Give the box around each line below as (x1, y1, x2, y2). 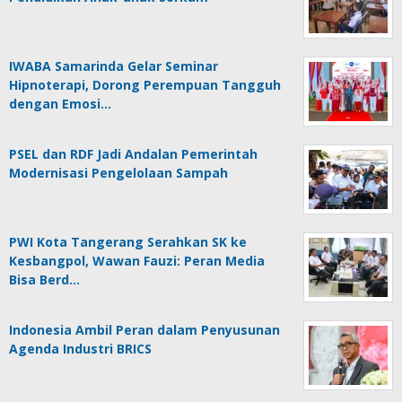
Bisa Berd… (9, 270, 80, 288)
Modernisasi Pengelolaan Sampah (9, 163, 228, 181)
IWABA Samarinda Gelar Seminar (9, 57, 218, 74)
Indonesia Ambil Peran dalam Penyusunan (9, 320, 280, 338)
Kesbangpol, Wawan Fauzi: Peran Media (9, 251, 265, 269)
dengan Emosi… (9, 94, 111, 112)
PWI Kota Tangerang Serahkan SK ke (9, 232, 247, 250)
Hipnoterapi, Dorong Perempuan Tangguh (9, 75, 281, 93)
